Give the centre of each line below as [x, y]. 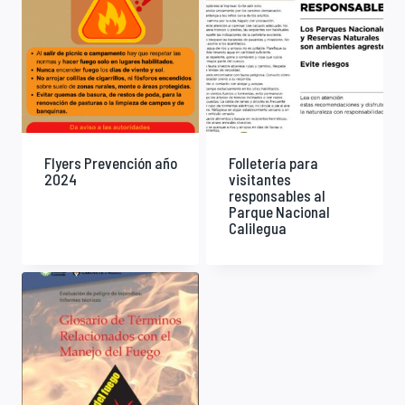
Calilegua [257, 228]
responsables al [277, 195]
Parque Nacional [279, 212]
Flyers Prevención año [110, 163]
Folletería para [273, 163]
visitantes [259, 179]
